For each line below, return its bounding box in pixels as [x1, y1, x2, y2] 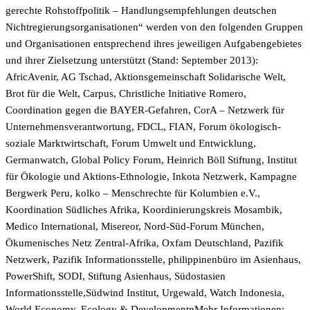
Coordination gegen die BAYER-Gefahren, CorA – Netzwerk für [6, 104, 284, 116]
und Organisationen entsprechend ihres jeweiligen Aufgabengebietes [6, 38, 302, 49]
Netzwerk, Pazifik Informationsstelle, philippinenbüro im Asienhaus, [6, 254, 301, 265]
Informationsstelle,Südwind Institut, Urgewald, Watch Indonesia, [6, 287, 284, 298]
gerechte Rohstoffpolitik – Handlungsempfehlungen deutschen [6, 5, 277, 16]
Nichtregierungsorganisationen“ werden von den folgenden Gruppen [6, 21, 303, 33]
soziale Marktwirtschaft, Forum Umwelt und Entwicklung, [6, 138, 256, 149]
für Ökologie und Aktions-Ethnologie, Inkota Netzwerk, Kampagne [6, 171, 297, 182]
